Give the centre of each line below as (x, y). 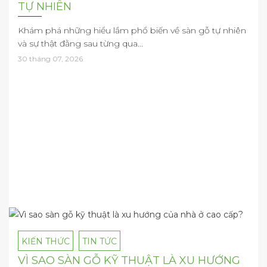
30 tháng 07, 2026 (50, 59)
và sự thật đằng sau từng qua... (80, 44)
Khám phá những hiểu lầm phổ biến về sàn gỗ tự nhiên (132, 31)
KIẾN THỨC (46, 242)
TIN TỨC (100, 242)
